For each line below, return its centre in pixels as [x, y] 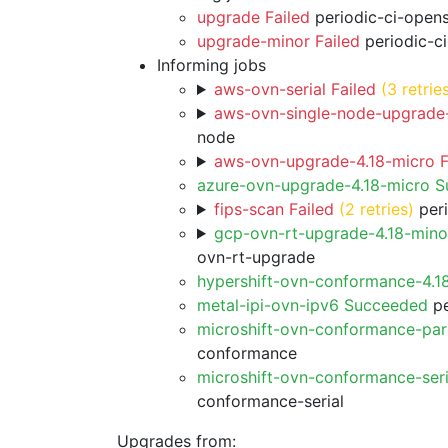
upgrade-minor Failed [278, 41]
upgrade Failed [253, 17]
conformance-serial [270, 401]
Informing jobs [211, 65]
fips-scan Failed [273, 209]
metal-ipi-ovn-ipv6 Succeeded [312, 305]
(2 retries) [376, 209]
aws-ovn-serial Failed [294, 89]
